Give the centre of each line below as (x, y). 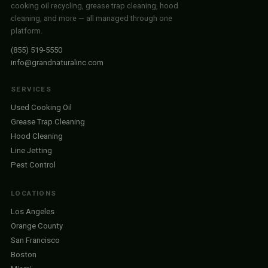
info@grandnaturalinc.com (57, 63)
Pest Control (33, 165)
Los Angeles (33, 211)
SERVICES (31, 89)
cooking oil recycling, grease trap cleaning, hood (95, 6)
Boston (24, 255)
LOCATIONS (34, 193)
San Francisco (35, 240)
